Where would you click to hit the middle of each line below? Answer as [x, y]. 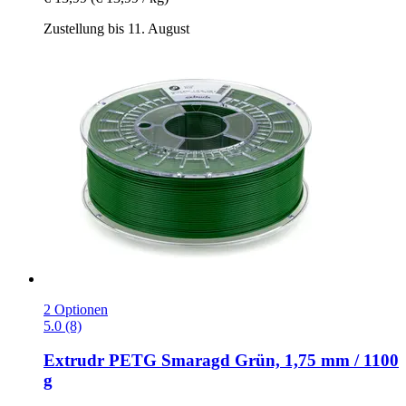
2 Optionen [76, 309]
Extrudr [74, 361]
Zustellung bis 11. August [116, 28]
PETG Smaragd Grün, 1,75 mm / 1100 [251, 361]
